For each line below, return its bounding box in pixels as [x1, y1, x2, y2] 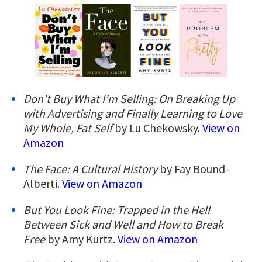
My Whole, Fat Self [23, 120, 115, 136]
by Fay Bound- [160, 161, 229, 177]
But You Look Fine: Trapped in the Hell [23, 202, 210, 218]
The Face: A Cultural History [23, 161, 160, 177]
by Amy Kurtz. [47, 232, 118, 247]
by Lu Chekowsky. [115, 120, 202, 136]
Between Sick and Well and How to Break [23, 217, 223, 232]
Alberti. [23, 176, 62, 191]
